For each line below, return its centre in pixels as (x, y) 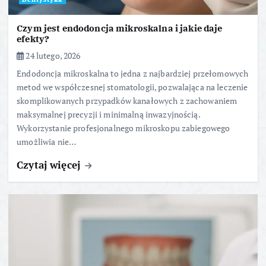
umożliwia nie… (47, 142)
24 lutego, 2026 (52, 56)
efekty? (33, 39)
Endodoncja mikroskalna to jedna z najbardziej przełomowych (133, 74)
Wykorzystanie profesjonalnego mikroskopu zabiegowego (123, 128)
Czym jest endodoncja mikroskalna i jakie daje (120, 28)
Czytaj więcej (50, 165)
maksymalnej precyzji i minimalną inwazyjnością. (108, 115)
